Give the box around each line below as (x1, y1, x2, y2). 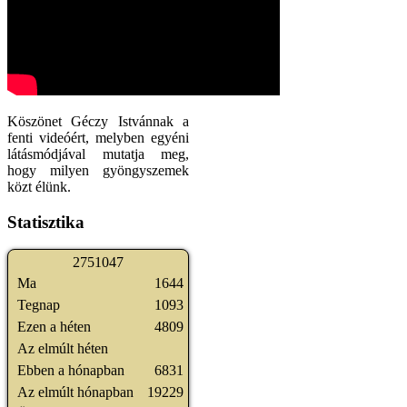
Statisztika (7, 212, 84, 232)
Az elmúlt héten (17, 341, 108, 357)
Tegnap (17, 297, 60, 313)
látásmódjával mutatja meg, (7, 146, 189, 162)
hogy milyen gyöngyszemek (7, 163, 189, 178)
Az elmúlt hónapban (17, 384, 134, 401)
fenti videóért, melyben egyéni (7, 130, 189, 145)
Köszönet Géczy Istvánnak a (7, 114, 189, 129)
